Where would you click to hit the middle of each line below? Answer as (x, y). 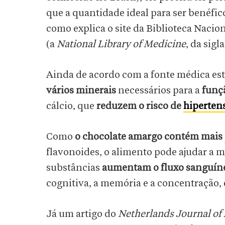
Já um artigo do (82, 214)
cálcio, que (71, 106)
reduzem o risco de (140, 106)
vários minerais (81, 91)
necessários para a (159, 91)
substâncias (74, 168)
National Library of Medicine (121, 44)
